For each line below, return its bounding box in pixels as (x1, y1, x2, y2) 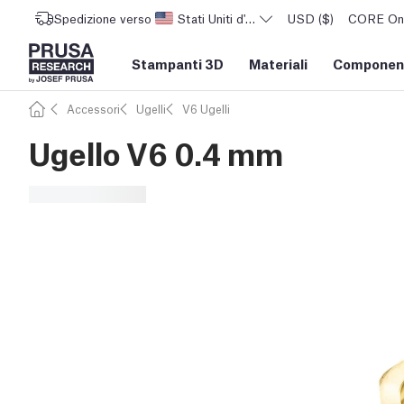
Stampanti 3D (132, 54, 224, 72)
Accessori (67, 101, 120, 116)
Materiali (249, 54, 308, 72)
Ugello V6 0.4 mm (29, 132, 283, 172)
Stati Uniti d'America (177, 10, 290, 26)
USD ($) (288, 10, 334, 26)
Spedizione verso (53, 10, 151, 26)
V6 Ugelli (182, 101, 230, 116)
